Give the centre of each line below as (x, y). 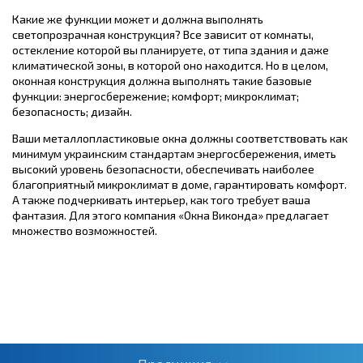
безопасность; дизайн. (72, 111)
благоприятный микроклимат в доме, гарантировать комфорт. (179, 184)
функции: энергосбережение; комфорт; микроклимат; (156, 96)
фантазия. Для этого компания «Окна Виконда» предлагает (171, 215)
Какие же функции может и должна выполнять (138, 19)
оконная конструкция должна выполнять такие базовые (162, 80)
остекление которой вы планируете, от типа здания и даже (171, 49)
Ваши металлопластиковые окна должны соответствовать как (180, 138)
